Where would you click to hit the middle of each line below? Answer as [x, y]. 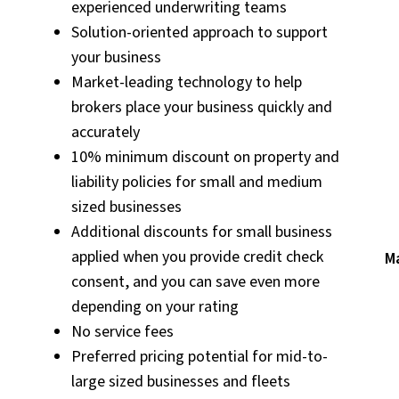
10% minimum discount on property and [205, 157]
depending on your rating [155, 306]
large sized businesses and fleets [181, 381]
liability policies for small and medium [197, 182]
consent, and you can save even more [195, 281]
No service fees [122, 331]
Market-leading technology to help [187, 82]
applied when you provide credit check [198, 256]
